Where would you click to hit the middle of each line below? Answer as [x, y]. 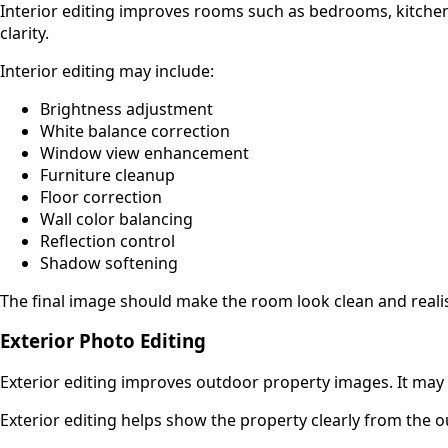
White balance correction [135, 130]
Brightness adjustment [126, 108]
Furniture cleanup [107, 174]
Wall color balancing [116, 218]
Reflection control [107, 240]
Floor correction [101, 196]
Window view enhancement [144, 152]
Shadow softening [109, 262]
